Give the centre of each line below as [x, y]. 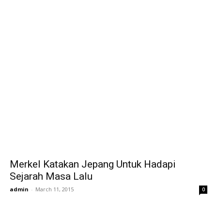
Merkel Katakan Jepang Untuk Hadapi [93, 164]
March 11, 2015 [54, 189]
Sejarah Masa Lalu [51, 176]
